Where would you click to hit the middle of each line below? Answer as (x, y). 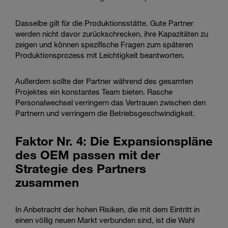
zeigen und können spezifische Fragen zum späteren (104, 44)
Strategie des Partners (81, 168)
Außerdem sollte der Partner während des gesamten (104, 81)
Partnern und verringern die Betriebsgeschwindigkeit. (105, 113)
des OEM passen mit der (88, 154)
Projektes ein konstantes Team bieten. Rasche (94, 91)
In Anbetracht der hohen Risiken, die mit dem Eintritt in (107, 209)
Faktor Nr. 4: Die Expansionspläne (114, 140)
